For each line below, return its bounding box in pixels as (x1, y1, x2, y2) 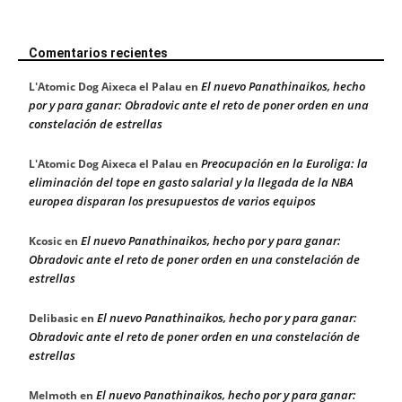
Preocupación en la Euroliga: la (201, 155, 368, 172)
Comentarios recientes (29, 46, 168, 61)
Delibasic (29, 310, 78, 327)
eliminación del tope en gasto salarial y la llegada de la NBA (29, 174, 354, 191)
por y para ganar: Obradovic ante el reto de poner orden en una (29, 97, 369, 114)
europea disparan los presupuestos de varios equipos (29, 193, 316, 210)
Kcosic (29, 233, 62, 249)
